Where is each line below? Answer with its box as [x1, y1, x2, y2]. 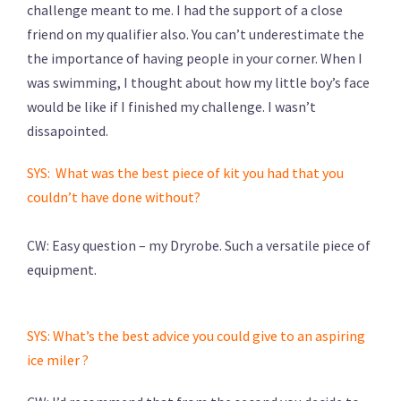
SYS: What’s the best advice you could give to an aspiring [27, 326, 365, 345]
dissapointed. [27, 121, 108, 140]
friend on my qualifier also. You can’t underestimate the [27, 24, 364, 43]
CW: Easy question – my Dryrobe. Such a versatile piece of [27, 235, 371, 254]
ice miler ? [27, 350, 89, 369]
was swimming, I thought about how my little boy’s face [27, 73, 370, 91]
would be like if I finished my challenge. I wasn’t [27, 97, 316, 115]
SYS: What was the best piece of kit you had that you [27, 163, 344, 182]
